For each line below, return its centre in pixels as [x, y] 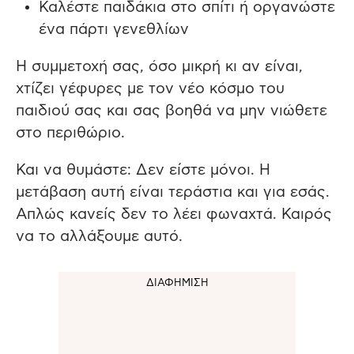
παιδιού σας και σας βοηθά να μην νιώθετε [171, 111]
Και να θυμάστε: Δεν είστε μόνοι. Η [143, 170]
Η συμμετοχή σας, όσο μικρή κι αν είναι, [159, 66]
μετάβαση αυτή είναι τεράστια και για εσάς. [173, 192]
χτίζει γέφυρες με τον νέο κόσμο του [150, 88]
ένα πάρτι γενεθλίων [113, 29]
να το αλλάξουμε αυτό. [99, 236]
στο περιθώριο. [70, 133]
